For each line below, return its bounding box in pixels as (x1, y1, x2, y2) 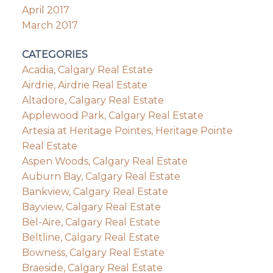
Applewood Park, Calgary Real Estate (21, 109, 204, 121)
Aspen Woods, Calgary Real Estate (21, 155, 188, 167)
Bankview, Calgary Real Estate (21, 185, 168, 197)
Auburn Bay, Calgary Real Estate (21, 170, 180, 182)
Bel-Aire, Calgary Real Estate (21, 216, 160, 228)
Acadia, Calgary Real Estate (21, 63, 153, 76)
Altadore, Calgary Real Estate (21, 94, 164, 106)
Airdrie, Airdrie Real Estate (21, 79, 147, 91)
